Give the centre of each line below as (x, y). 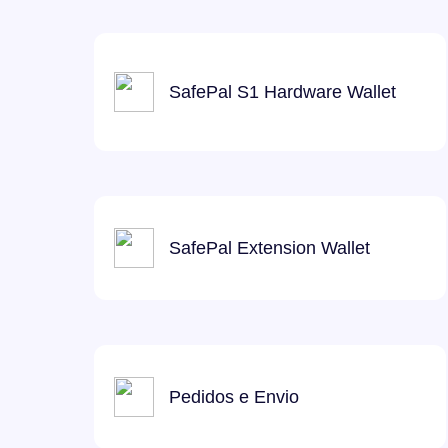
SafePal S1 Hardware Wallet (282, 91)
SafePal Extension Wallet (269, 247)
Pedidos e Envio (234, 396)
